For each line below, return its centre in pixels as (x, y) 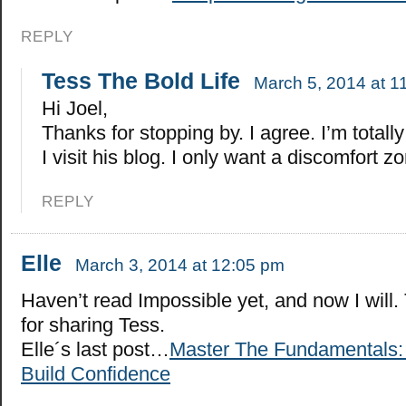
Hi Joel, (75, 108)
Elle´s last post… (95, 349)
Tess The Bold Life (141, 80)
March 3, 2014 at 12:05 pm (180, 265)
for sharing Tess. (93, 324)
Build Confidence (96, 373)
